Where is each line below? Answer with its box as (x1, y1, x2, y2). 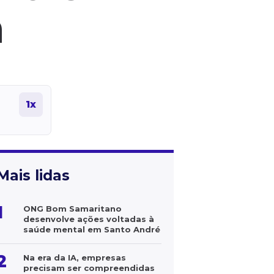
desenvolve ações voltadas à (23, 214, 154, 224)
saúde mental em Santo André (23, 224, 160, 234)
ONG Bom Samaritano (23, 204, 122, 213)
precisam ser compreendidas (23, 263, 155, 273)
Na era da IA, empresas (23, 253, 126, 262)
